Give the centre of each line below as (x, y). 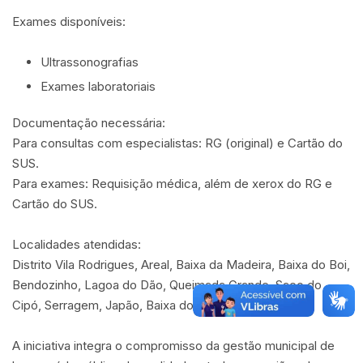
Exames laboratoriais (98, 86)
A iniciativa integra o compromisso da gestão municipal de (173, 345)
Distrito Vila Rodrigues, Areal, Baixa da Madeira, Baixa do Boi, (181, 264)
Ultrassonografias (90, 62)
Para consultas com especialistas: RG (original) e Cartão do (177, 143)
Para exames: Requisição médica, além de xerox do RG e (172, 183)
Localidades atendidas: (77, 244)
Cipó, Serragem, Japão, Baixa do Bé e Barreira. (142, 305)
